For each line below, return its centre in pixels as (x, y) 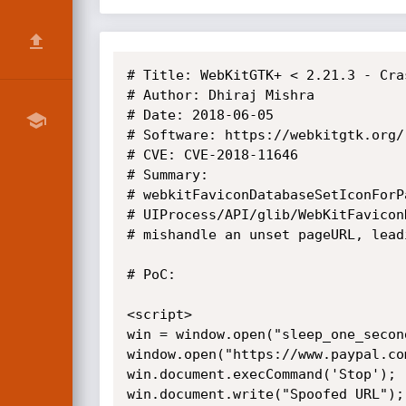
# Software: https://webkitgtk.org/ (265, 135)
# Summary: (167, 175)
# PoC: (151, 275)
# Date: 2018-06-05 (200, 115)
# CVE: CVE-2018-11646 (212, 155)
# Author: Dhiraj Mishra (220, 95)
